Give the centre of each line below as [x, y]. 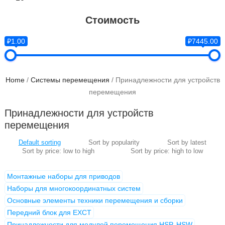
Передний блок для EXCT [49, 212]
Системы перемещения [70, 80]
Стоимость [113, 20]
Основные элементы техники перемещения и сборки [95, 200]
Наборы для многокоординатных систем [74, 188]
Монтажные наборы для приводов [63, 176]
